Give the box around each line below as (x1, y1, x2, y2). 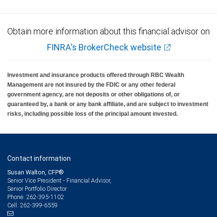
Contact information (7, 154, 71, 163)
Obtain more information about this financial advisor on (7, 25, 210, 37)
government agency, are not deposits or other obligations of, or (7, 91, 180, 98)
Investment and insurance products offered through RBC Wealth (7, 71, 184, 78)
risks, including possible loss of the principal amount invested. (7, 110, 178, 117)
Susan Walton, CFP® (7, 168, 64, 176)
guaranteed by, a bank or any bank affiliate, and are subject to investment (7, 100, 208, 108)
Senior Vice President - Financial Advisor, (7, 176, 111, 184)
